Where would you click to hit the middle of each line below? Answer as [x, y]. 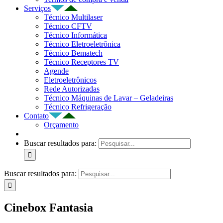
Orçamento [61, 125]
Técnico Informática [75, 35]
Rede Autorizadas [72, 89]
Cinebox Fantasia [49, 207]
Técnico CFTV [68, 26]
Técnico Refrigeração [78, 107]
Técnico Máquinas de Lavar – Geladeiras [109, 98]
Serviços [37, 8]
